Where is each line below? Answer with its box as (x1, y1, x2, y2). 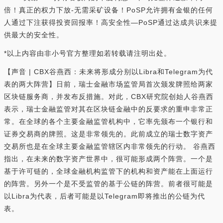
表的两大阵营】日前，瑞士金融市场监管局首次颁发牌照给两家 (4, 80, 213, 89)
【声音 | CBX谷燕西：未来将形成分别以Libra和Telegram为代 (4, 68, 213, 76)
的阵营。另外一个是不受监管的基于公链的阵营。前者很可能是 (4, 180, 213, 188)
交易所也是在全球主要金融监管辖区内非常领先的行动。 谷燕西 (4, 142, 216, 151)
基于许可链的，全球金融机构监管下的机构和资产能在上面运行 (4, 167, 213, 176)
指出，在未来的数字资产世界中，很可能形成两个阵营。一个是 (4, 155, 213, 163)
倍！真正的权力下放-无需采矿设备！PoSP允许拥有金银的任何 (4, 6, 213, 14)
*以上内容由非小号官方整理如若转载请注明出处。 (4, 49, 171, 58)
